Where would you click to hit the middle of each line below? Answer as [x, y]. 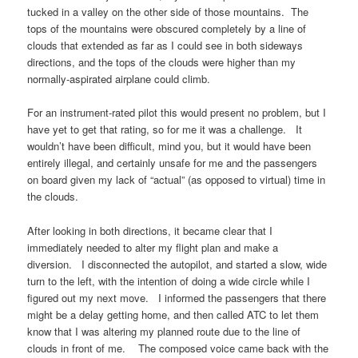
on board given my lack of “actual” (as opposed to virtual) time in [177, 180]
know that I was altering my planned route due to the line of [164, 331]
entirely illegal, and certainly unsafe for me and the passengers [173, 163]
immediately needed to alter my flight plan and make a [153, 247]
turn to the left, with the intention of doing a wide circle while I [169, 280]
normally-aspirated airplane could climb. [119, 79]
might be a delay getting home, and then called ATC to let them [173, 314]
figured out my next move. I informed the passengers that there [177, 297]
